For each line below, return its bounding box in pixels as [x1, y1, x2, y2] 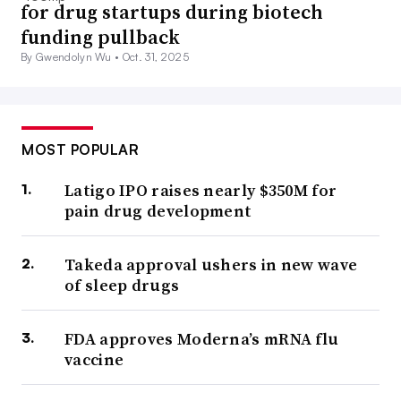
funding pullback [21, 23, 180, 51]
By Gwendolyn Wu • [21, 50, 123, 64]
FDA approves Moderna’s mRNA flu [64, 328, 339, 351]
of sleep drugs [64, 274, 180, 297]
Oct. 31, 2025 [122, 50, 189, 64]
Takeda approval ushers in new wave [64, 253, 358, 277]
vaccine [64, 348, 124, 371]
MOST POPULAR [21, 141, 139, 159]
